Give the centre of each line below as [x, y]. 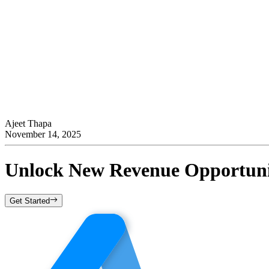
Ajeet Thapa [28, 124]
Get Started [30, 201]
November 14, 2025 [43, 134]
